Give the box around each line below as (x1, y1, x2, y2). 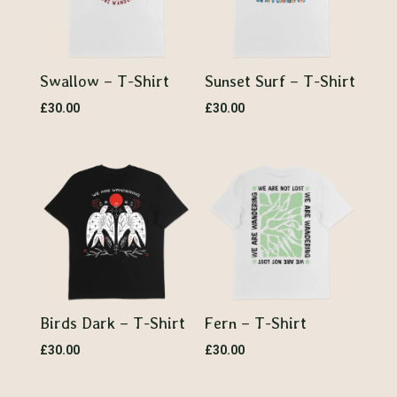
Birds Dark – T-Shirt (39, 314, 185, 333)
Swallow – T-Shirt (39, 71, 169, 90)
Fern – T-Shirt (205, 314, 307, 333)
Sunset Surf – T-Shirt (205, 71, 356, 90)
